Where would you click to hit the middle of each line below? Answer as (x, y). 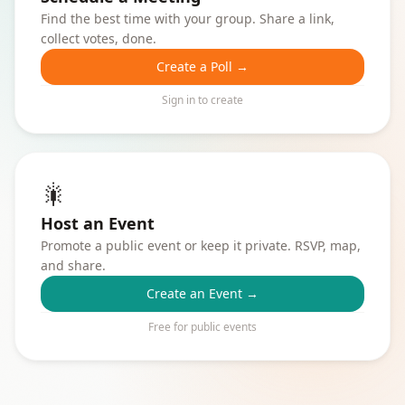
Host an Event (98, 223)
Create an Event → (202, 293)
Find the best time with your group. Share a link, (188, 19)
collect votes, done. (99, 38)
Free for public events (202, 327)
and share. (73, 265)
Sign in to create (202, 100)
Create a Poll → (202, 66)
